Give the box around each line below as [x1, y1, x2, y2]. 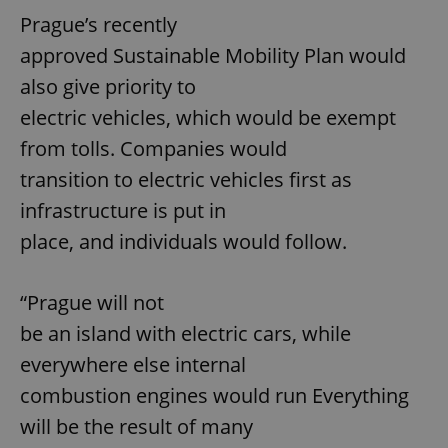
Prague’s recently [20, 11, 177, 39]
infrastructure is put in [20, 197, 226, 225]
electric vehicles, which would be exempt [20, 104, 396, 132]
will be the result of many [20, 413, 253, 441]
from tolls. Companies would [20, 135, 287, 163]
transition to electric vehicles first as [20, 166, 352, 194]
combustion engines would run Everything [20, 382, 409, 410]
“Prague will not [20, 289, 164, 317]
